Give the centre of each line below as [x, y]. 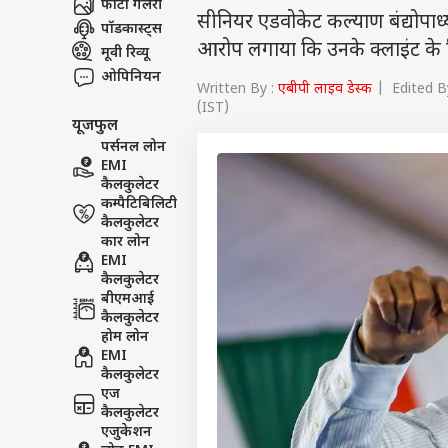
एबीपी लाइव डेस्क [325, 109]
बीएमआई [127, 319]
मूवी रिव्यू [125, 73]
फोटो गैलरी [131, 25]
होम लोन [125, 357]
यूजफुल [95, 146]
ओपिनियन [131, 97]
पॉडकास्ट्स [131, 49]
